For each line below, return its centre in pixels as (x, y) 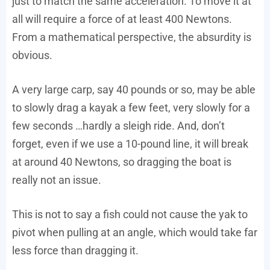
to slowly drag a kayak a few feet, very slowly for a (131, 108)
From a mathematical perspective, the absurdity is (132, 37)
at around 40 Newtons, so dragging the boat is (122, 162)
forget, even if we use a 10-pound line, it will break (130, 144)
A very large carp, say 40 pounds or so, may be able (134, 90)
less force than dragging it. (75, 251)
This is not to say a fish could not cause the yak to (130, 215)
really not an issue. (57, 180)
